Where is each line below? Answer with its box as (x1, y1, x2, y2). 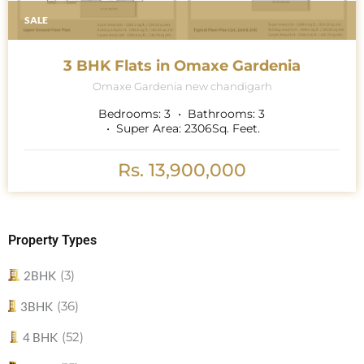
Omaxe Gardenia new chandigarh (92, 80, 272, 93)
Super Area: (115, 121, 181, 136)
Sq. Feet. (211, 121, 260, 136)
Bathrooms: (187, 106, 255, 121)
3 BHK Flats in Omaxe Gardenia (63, 57, 301, 75)
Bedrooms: (97, 106, 161, 121)
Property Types (8, 232, 97, 248)
